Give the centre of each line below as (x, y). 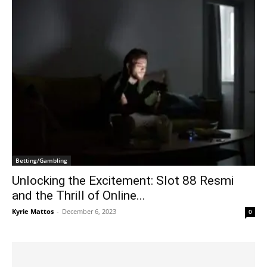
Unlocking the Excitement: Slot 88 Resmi (123, 180)
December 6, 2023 (89, 211)
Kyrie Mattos (33, 211)
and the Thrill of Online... (79, 195)
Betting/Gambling (41, 160)
